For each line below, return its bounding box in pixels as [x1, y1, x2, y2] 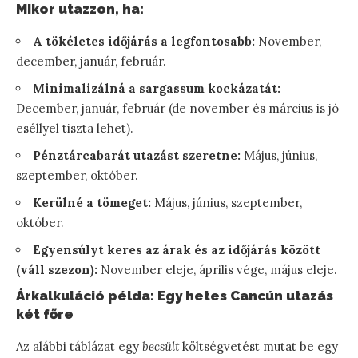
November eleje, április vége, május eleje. [97, 261, 337, 277]
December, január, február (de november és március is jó [16, 100, 339, 116]
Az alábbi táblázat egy [16, 339, 142, 355]
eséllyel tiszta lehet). [16, 120, 133, 136]
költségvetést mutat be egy [179, 339, 338, 355]
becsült [142, 339, 179, 355]
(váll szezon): [16, 261, 97, 277]
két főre [16, 305, 74, 322]
